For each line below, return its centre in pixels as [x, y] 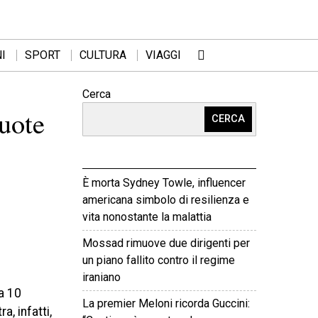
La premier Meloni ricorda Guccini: [166, 303]
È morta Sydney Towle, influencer [164, 183]
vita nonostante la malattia [147, 217]
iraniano [102, 277]
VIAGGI [163, 55]
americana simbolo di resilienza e [166, 200]
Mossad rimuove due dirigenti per [166, 243]
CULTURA [103, 55]
